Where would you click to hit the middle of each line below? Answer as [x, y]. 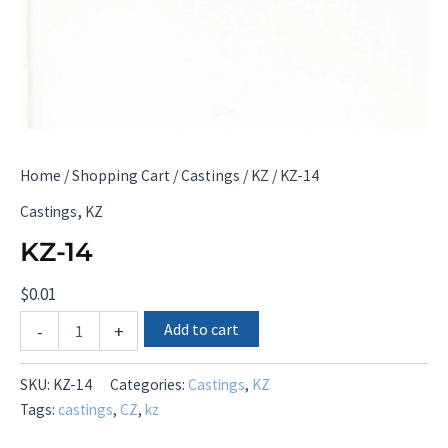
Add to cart [202, 329]
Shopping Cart [121, 175]
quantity [43, 360]
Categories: [149, 385]
